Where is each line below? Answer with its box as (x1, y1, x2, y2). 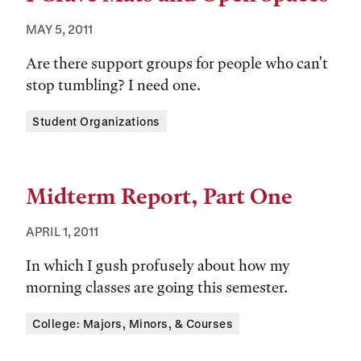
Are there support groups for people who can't (26, 54, 328, 73)
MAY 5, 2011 (26, 22, 93, 36)
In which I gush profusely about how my (26, 256, 290, 275)
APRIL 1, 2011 (26, 224, 98, 239)
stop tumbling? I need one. (26, 76, 201, 94)
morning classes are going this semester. (26, 278, 288, 297)
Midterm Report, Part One (26, 184, 293, 210)
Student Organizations (32, 114, 160, 128)
